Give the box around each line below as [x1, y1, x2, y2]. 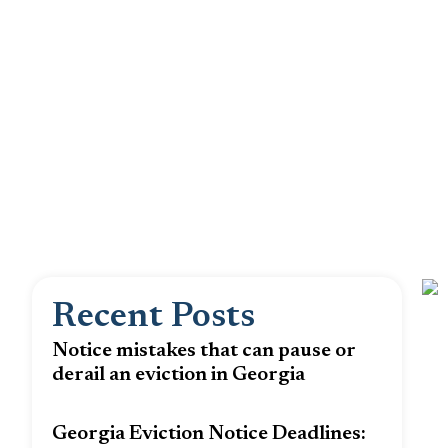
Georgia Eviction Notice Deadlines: [52, 424, 366, 444]
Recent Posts [52, 300, 255, 335]
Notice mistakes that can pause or [52, 341, 356, 361]
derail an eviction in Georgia [52, 365, 305, 385]
